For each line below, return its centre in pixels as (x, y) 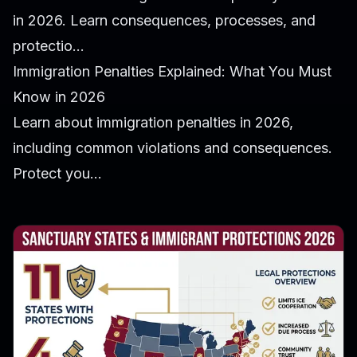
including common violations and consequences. (173, 148)
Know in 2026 (59, 97)
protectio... (49, 46)
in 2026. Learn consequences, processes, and (164, 21)
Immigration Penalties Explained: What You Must (172, 72)
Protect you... (57, 174)
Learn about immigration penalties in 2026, (153, 123)
